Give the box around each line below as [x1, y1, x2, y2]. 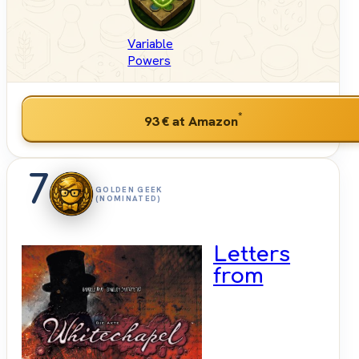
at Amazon [168, 111, 238, 130]
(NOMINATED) [95, 193, 162, 204]
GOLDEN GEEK [95, 184, 163, 196]
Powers [127, 52, 171, 70]
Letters [213, 243, 291, 267]
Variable [127, 35, 174, 53]
